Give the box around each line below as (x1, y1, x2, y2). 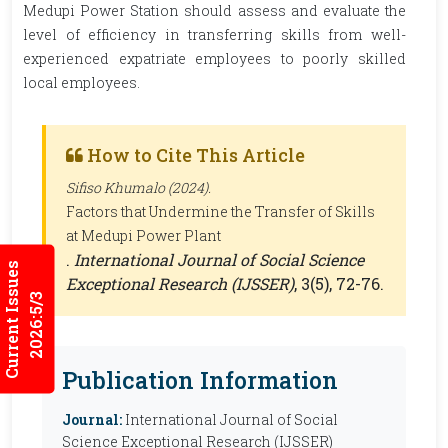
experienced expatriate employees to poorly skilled (23, 49, 406, 68)
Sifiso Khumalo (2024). (66, 178, 211, 197)
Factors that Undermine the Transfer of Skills (66, 202, 375, 221)
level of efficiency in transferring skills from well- (23, 25, 406, 44)
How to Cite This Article (83, 143, 305, 167)
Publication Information (62, 364, 338, 395)
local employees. (23, 73, 140, 92)
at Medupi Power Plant (66, 226, 221, 245)
